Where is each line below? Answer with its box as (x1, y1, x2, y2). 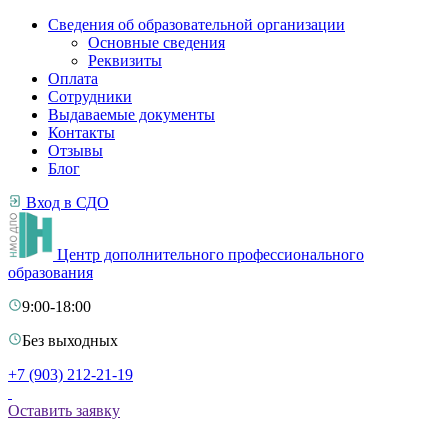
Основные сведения (88, 34, 225, 51)
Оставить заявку (8, 402, 120, 419)
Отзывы (48, 142, 103, 159)
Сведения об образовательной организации (48, 16, 345, 33)
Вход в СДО (26, 194, 109, 211)
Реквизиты (88, 52, 162, 69)
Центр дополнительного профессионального (57, 246, 364, 263)
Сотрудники (48, 88, 132, 105)
